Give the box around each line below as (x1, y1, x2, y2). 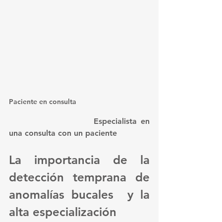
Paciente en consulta (9, 97, 76, 106)
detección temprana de (9, 169, 150, 184)
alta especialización (9, 204, 116, 219)
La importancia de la (9, 152, 150, 167)
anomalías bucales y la (9, 187, 150, 202)
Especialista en (9, 116, 94, 126)
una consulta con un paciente (9, 128, 117, 138)
